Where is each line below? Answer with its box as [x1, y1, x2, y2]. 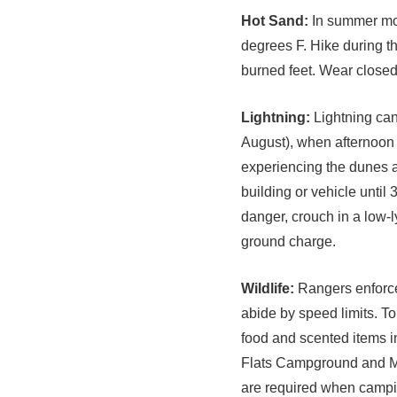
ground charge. [241, 233, 336, 249]
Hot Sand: [241, 12, 308, 28]
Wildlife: [241, 280, 294, 296]
